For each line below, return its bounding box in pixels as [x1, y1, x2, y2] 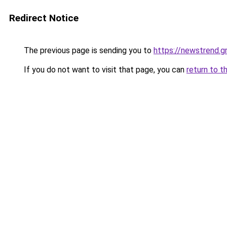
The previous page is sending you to [22, 46, 154, 55]
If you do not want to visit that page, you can [22, 65, 186, 74]
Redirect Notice [9, 12, 79, 24]
